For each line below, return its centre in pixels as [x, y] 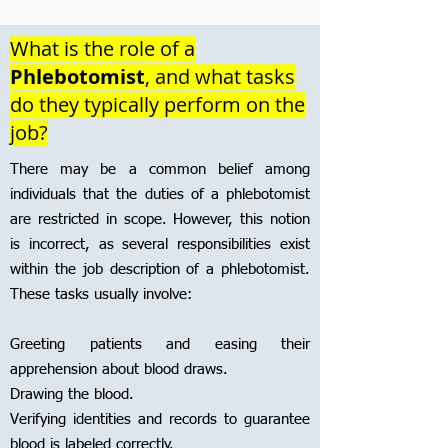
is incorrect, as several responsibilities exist [160, 244]
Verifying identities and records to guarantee [160, 419]
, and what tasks [220, 76]
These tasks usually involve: [101, 294]
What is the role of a [102, 48]
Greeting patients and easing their [160, 344]
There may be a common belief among [160, 169]
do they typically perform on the [157, 104]
